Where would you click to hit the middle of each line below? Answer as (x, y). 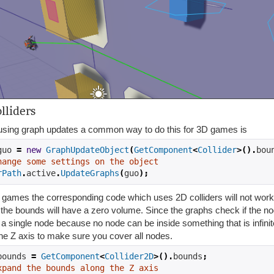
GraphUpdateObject (87, 150)
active (41, 173)
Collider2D (129, 256)
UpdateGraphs (90, 173)
